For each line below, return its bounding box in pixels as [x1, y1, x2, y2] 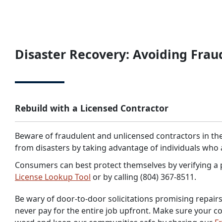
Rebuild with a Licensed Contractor [15, 102, 168, 114]
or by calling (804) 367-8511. [91, 171, 196, 182]
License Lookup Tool [15, 171, 91, 182]
